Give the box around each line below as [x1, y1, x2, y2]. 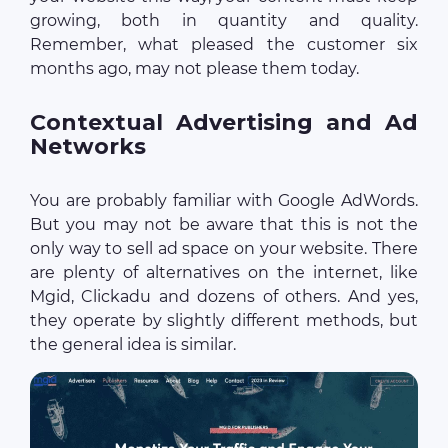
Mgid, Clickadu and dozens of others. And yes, [30, 287, 418, 307]
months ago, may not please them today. [30, 59, 359, 79]
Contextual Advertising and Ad [30, 109, 418, 137]
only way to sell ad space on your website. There [30, 239, 418, 259]
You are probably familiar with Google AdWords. [30, 191, 418, 211]
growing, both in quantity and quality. [30, 11, 418, 31]
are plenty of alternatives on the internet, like [30, 263, 418, 283]
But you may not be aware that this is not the [30, 215, 418, 235]
